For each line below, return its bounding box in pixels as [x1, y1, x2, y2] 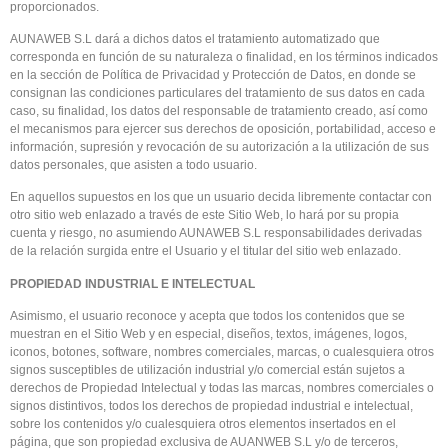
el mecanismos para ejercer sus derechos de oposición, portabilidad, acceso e [10, 121, 436, 136]
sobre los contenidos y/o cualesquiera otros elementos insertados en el [10, 417, 396, 432]
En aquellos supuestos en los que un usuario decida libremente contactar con [10, 190, 432, 205]
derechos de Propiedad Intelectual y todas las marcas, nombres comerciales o [10, 381, 434, 396]
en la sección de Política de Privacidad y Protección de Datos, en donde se [10, 67, 416, 82]
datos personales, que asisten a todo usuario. [10, 157, 257, 172]
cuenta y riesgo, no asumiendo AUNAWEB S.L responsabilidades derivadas [10, 226, 422, 241]
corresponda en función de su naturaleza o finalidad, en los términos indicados [10, 49, 438, 64]
